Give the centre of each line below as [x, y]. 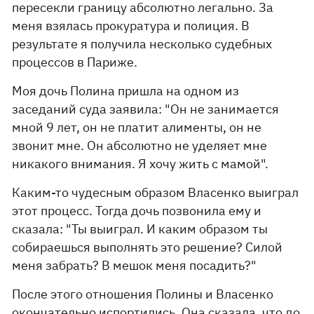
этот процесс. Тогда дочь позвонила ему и [137, 211]
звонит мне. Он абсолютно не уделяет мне [140, 145]
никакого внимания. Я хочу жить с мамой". [141, 164]
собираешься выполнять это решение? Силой [148, 247]
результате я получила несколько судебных [142, 44]
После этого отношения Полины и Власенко [143, 294]
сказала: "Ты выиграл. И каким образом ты [140, 229]
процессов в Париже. [75, 62]
